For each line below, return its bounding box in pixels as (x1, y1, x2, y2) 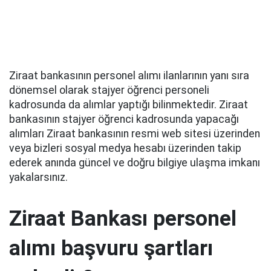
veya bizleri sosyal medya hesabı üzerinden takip (9, 142, 241, 154)
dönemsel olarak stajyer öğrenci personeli (9, 84, 209, 96)
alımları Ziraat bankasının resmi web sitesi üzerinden (9, 128, 260, 140)
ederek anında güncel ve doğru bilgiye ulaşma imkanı (9, 157, 260, 169)
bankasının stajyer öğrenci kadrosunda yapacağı (9, 113, 239, 125)
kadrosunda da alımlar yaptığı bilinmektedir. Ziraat (9, 99, 248, 111)
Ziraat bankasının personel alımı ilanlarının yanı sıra (9, 70, 249, 82)
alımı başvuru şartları (9, 235, 213, 261)
